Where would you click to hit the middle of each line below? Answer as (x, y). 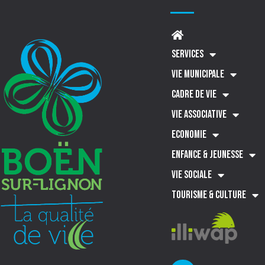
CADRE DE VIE (194, 94)
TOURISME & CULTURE (209, 195)
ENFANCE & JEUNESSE (207, 154)
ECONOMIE (189, 134)
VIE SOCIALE (191, 174)
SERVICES (187, 54)
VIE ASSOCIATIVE (199, 114)
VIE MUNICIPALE (198, 74)
